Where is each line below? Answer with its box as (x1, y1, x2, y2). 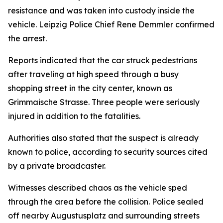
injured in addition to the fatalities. (8, 111, 140, 121)
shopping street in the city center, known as (8, 83, 172, 93)
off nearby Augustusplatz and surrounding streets (8, 211, 200, 221)
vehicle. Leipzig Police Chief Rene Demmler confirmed (8, 19, 215, 29)
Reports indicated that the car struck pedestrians (8, 55, 197, 65)
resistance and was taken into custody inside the (8, 5, 195, 15)
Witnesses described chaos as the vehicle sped (8, 183, 187, 193)
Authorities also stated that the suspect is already (8, 133, 199, 143)
